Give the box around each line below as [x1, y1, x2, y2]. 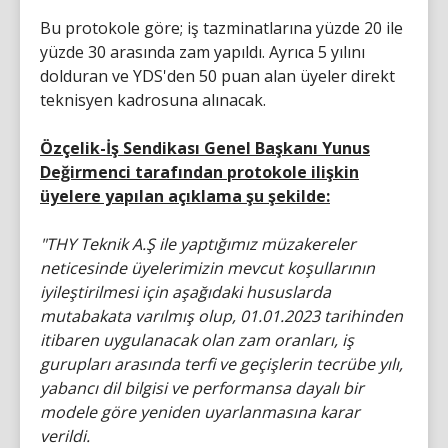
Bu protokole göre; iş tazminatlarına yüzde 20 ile [40, 16, 403, 39]
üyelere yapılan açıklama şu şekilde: [40, 184, 330, 207]
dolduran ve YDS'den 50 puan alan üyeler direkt [40, 64, 395, 87]
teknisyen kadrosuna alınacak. [40, 88, 266, 111]
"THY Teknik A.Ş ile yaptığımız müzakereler [40, 232, 356, 255]
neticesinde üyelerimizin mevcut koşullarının [40, 256, 375, 279]
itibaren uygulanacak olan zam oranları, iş [40, 328, 354, 351]
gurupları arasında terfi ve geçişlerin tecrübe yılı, [40, 352, 403, 375]
